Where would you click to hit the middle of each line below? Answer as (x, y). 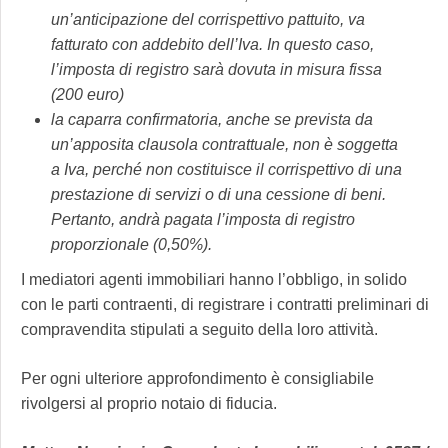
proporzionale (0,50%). (131, 245)
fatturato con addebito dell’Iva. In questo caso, (212, 45)
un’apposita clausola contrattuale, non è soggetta (224, 145)
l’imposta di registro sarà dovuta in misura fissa (216, 70)
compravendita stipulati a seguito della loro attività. (199, 330)
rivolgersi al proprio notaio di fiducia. (149, 404)
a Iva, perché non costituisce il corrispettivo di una (226, 170)
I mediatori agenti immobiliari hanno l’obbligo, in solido (214, 280)
